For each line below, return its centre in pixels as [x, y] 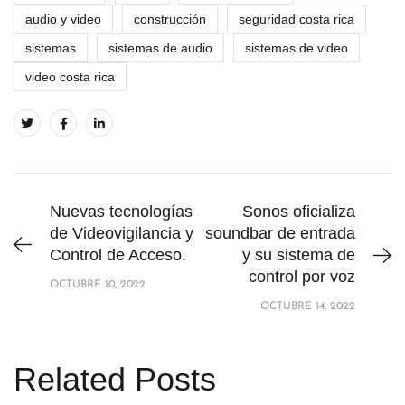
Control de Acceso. [118, 254]
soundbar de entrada [280, 233]
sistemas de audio [160, 47]
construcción [170, 19]
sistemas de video [297, 47]
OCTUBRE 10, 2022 [98, 284]
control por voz [302, 276]
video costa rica [70, 76]
